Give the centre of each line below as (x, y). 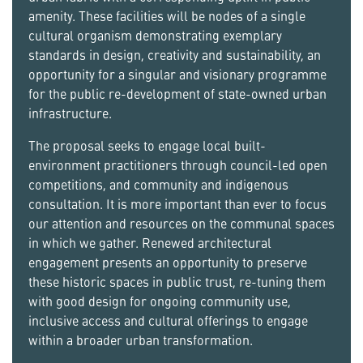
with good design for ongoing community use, (160, 301)
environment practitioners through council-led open (178, 165)
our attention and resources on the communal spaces (181, 223)
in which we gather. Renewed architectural (150, 243)
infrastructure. (70, 113)
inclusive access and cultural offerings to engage (168, 320)
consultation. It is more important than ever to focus (177, 204)
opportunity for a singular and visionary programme (177, 74)
